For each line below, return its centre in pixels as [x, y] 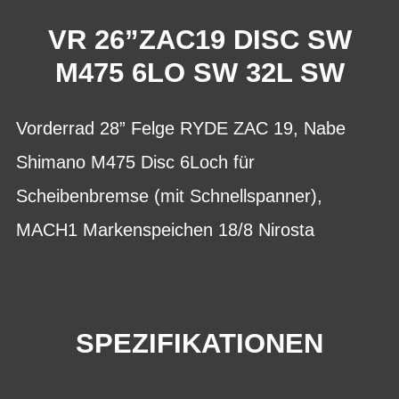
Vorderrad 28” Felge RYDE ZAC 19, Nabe [181, 128]
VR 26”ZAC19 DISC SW [199, 40]
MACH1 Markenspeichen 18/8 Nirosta [165, 229]
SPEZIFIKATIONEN [199, 343]
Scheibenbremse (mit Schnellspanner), [169, 195]
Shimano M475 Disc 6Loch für [135, 162]
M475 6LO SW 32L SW [199, 73]
